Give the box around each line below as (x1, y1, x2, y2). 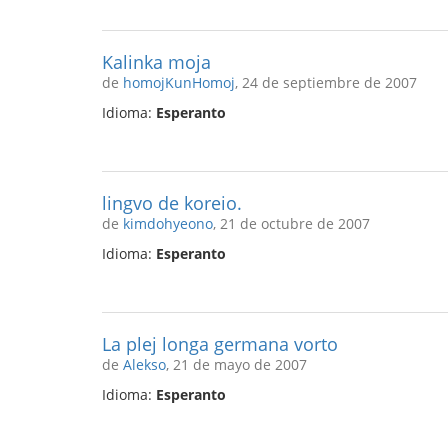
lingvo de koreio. (102, 191, 242, 215)
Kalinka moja (102, 50, 211, 74)
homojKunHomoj (123, 73, 235, 92)
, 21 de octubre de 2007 (213, 214, 370, 233)
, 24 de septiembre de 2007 (235, 73, 417, 92)
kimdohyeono (123, 214, 213, 233)
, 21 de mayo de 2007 (166, 355, 307, 374)
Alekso (123, 355, 166, 374)
